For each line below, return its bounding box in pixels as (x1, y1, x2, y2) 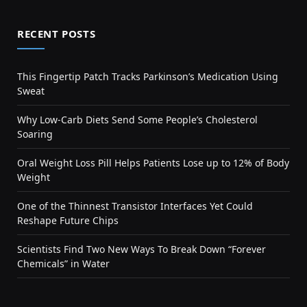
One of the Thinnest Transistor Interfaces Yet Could (17, 199, 253, 213)
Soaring (17, 127, 53, 141)
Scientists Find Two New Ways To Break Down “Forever (17, 243, 266, 256)
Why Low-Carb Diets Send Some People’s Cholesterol (17, 113, 258, 127)
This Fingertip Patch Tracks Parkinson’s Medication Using (17, 70, 278, 84)
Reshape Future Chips (17, 214, 119, 228)
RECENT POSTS (17, 27, 96, 41)
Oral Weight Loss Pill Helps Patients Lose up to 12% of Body (17, 156, 289, 170)
